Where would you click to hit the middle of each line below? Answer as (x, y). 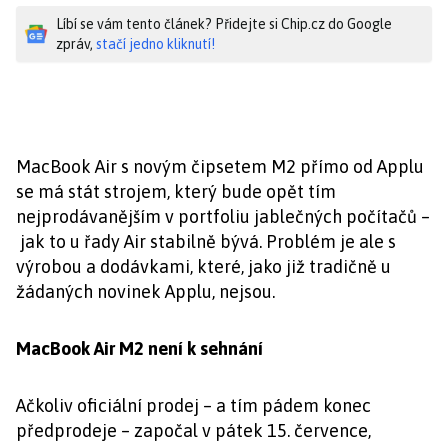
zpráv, (76, 44)
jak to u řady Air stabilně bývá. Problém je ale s (206, 241)
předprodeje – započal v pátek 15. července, (193, 430)
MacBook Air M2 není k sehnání (139, 348)
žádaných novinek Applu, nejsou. (145, 291)
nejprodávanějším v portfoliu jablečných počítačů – (223, 216)
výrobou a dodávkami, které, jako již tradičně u (203, 266)
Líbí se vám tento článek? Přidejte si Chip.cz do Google (224, 24)
